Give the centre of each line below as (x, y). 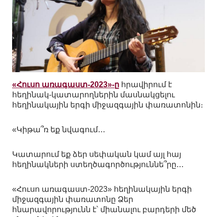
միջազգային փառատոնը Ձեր (73, 200)
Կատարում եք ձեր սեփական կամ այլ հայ (97, 155)
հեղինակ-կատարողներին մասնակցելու (93, 95)
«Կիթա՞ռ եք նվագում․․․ (59, 130)
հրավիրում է (146, 85)
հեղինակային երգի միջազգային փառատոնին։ (108, 105)
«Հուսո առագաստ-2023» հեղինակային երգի (102, 189)
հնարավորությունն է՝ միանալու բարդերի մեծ (104, 210)
